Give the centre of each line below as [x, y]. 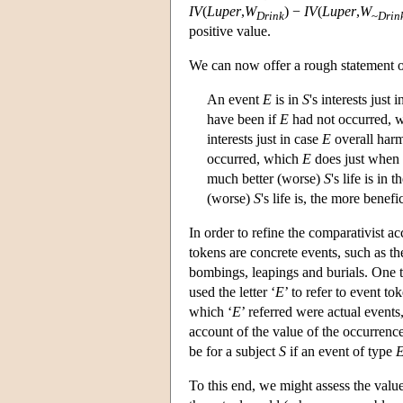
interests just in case [264, 139]
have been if [243, 119]
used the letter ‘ [232, 291]
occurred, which [255, 158]
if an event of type [341, 351]
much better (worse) [265, 178]
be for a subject [234, 351]
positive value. [230, 31]
